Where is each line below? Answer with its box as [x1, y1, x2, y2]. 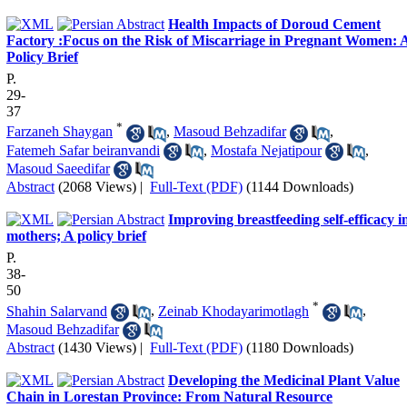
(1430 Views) [58, 340, 136, 356]
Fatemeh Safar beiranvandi [6, 142, 160, 158]
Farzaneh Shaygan [6, 124, 113, 140]
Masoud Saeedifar [6, 160, 110, 176]
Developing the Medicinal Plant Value [168, 372, 400, 389]
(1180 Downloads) [246, 340, 353, 356]
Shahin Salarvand [6, 303, 107, 319]
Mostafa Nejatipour [211, 142, 322, 158]
